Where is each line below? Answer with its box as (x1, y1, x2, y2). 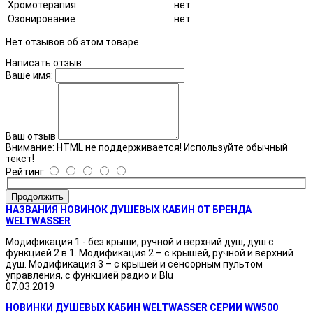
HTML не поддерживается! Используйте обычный (54, 141, 288, 153)
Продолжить (11, 191, 64, 203)
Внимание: (6, 141, 54, 153)
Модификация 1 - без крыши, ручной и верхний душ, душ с (6, 236, 274, 248)
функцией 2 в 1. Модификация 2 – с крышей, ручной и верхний (6, 247, 293, 259)
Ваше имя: (6, 69, 53, 81)
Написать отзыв (6, 57, 82, 68)
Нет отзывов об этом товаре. (6, 36, 141, 48)
